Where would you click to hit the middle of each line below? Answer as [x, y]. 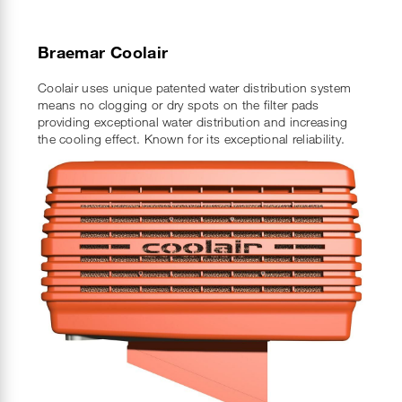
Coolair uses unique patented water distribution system [195, 88]
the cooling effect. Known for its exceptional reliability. [192, 139]
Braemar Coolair [103, 52]
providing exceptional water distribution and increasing [193, 122]
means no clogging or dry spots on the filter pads [179, 105]
